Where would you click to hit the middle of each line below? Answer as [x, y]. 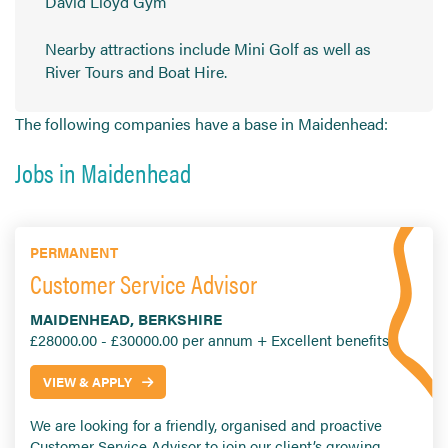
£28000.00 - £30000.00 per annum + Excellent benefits [209, 340]
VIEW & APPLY [87, 382]
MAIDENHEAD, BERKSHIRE [126, 319]
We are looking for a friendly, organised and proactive [206, 425]
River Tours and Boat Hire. [136, 72]
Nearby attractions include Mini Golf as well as [208, 49]
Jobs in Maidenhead [103, 173]
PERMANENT [74, 252]
